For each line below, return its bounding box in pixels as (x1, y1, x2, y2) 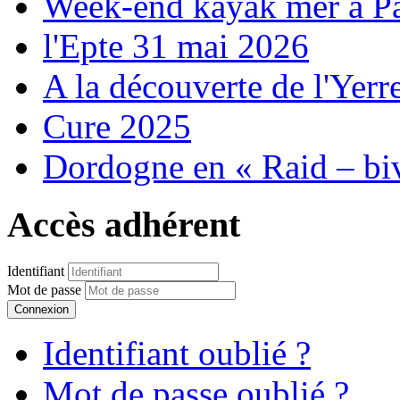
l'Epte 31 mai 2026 (43, 27, 309, 66)
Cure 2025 (43, 107, 191, 146)
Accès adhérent (7, 204, 240, 245)
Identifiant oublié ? (43, 333, 311, 372)
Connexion (14, 302, 69, 316)
